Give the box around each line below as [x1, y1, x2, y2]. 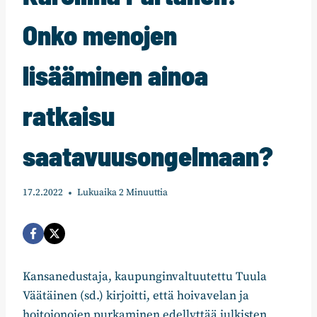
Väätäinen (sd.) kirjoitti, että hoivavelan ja [23, 288, 249, 304]
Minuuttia [126, 187, 168, 200]
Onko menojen [23, 18, 177, 51]
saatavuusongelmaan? [23, 139, 273, 172]
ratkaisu [23, 98, 115, 132]
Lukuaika [77, 187, 117, 200]
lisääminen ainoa [23, 58, 208, 91]
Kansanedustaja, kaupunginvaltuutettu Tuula [23, 269, 267, 285]
